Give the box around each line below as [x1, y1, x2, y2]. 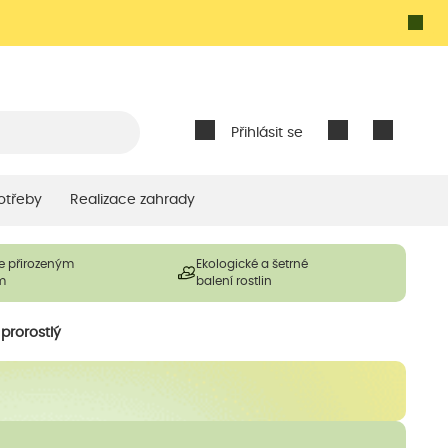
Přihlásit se [230, 126, 303, 141]
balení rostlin [196, 274, 272, 287]
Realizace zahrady [69, 192, 195, 207]
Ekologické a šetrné [196, 257, 308, 270]
